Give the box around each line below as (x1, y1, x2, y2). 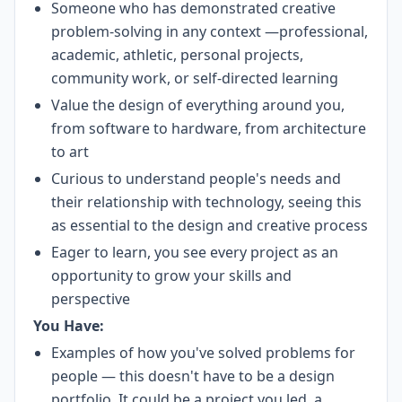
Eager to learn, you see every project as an (51, 242, 338, 262)
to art (51, 142, 89, 162)
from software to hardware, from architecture (51, 118, 366, 138)
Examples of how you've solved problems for (51, 343, 355, 363)
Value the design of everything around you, (51, 95, 345, 115)
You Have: (33, 316, 104, 336)
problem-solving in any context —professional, (51, 22, 368, 41)
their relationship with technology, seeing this (51, 192, 362, 212)
